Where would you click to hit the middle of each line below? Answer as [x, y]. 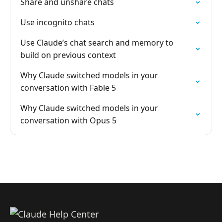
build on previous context [68, 55]
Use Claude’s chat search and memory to [97, 43]
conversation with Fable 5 [68, 88]
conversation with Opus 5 [68, 120]
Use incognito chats [57, 22]
